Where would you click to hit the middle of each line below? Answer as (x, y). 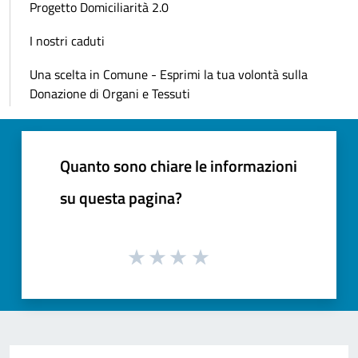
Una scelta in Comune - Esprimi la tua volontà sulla (169, 75)
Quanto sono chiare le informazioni (179, 166)
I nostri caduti (67, 41)
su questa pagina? (121, 198)
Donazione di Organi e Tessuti (110, 94)
